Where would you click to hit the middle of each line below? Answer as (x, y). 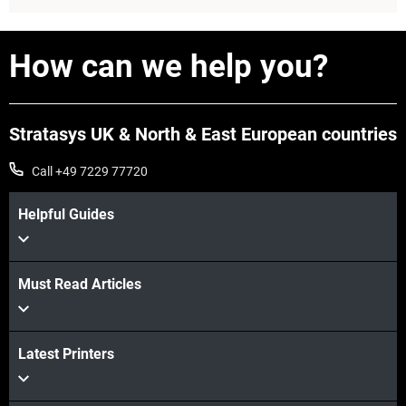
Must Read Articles (80, 285)
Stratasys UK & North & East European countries (203, 135)
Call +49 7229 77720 (90, 172)
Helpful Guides (66, 215)
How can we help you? (169, 67)
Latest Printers (66, 354)
